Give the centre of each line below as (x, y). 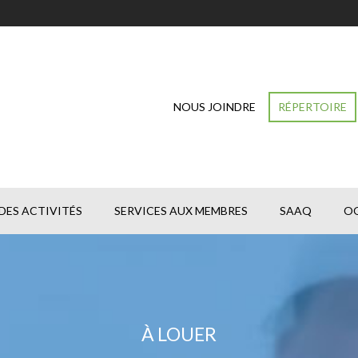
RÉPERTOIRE (312, 107)
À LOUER (179, 334)
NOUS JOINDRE (215, 107)
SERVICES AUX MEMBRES (181, 211)
